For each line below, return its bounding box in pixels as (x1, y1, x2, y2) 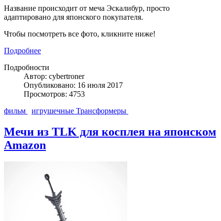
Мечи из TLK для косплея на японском (4, 125, 216, 138)
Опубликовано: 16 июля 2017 (24, 80, 123, 89)
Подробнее (4, 46, 41, 55)
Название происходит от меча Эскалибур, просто (4, 3, 170, 12)
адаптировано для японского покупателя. (4, 12, 143, 21)
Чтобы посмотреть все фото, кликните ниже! (4, 29, 155, 38)
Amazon (4, 138, 46, 151)
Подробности (4, 63, 49, 72)
